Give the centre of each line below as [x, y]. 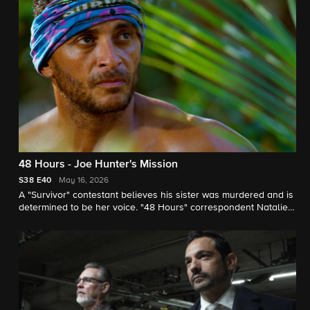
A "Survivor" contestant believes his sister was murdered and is [156, 195]
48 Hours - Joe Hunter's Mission [98, 165]
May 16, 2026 [83, 181]
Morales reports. [54, 220]
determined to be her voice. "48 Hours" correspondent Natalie [153, 208]
